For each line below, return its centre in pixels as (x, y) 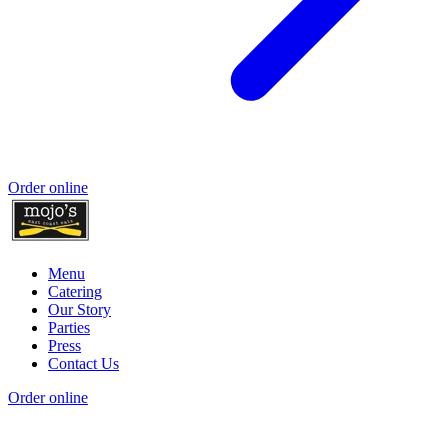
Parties (69, 328)
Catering (75, 292)
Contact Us (83, 364)
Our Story (79, 310)
